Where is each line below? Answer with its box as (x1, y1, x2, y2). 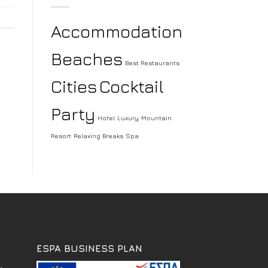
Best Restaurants (124, 59, 179, 67)
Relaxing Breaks (73, 132, 123, 140)
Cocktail (99, 76, 164, 97)
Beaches (50, 48, 123, 69)
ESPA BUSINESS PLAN (36, 243, 142, 254)
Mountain (141, 114, 172, 122)
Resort (50, 132, 71, 140)
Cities (50, 76, 97, 97)
